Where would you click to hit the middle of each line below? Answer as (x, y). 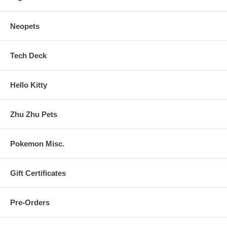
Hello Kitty (29, 85)
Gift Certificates (38, 173)
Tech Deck (28, 55)
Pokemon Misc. (37, 143)
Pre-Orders (30, 202)
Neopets (25, 26)
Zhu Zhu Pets (34, 114)
